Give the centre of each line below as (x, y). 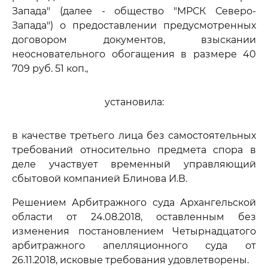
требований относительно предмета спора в (134, 150)
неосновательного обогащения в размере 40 (134, 54)
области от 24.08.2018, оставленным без (134, 217)
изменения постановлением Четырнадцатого (134, 231)
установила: (134, 102)
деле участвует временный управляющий (134, 164)
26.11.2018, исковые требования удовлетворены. (130, 260)
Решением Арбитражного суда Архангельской (134, 202)
